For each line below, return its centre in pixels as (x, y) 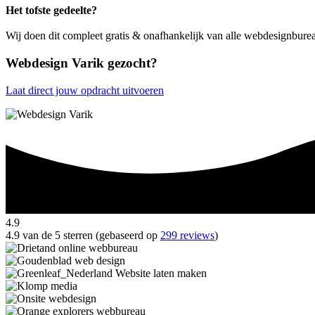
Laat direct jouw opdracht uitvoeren (85, 90)
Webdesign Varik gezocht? (82, 63)
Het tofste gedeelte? (51, 11)
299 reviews (187, 236)
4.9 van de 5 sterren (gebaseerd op (83, 236)
